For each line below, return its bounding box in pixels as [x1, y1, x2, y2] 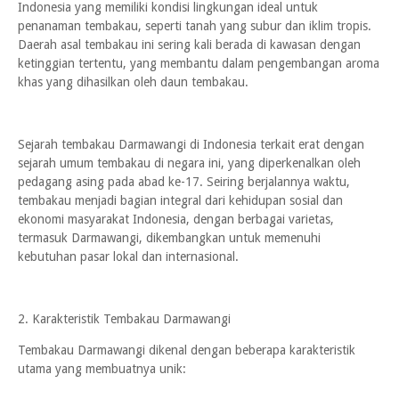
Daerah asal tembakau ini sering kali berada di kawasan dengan [18, 37, 361, 52]
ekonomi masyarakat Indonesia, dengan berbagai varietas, [18, 212, 334, 226]
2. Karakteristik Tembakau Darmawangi [18, 312, 231, 326]
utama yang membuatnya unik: [18, 362, 186, 376]
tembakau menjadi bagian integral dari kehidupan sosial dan [18, 193, 343, 208]
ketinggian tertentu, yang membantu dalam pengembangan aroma [18, 56, 379, 70]
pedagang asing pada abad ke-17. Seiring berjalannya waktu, [18, 175, 350, 189]
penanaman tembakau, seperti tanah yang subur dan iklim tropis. [18, 19, 371, 33]
